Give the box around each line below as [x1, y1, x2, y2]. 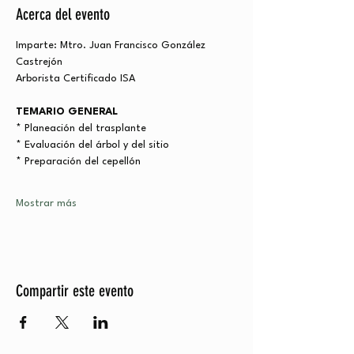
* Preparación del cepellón [16, 156, 141, 168]
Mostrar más [16, 198, 77, 209]
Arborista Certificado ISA [16, 73, 135, 85]
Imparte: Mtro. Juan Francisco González [16, 40, 209, 51]
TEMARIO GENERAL [16, 107, 118, 118]
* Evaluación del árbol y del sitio [16, 140, 169, 151]
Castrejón [16, 57, 62, 68]
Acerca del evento [16, 5, 110, 24]
